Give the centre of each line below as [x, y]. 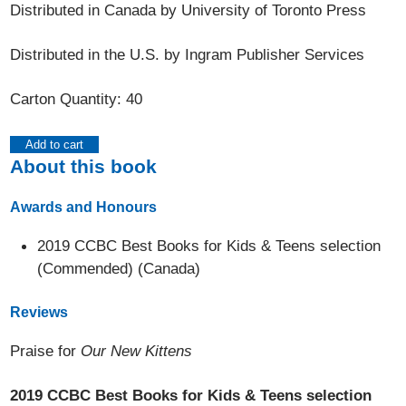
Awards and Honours [84, 207]
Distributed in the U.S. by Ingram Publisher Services [188, 54]
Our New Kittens [137, 351]
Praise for [46, 351]
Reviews [39, 312]
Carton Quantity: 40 [77, 99]
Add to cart [55, 145]
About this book [84, 166]
